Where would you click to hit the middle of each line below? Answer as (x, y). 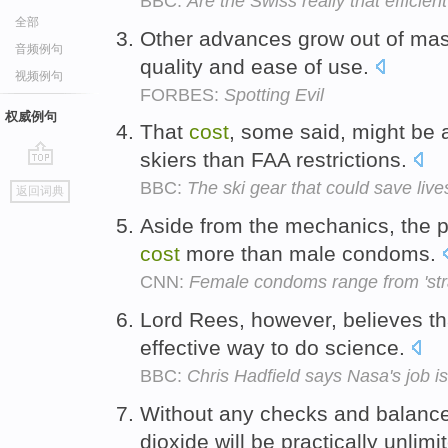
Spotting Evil (274, 94)
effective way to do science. (275, 347)
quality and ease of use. (257, 66)
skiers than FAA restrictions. (276, 160)
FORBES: (182, 94)
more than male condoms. (311, 254)
